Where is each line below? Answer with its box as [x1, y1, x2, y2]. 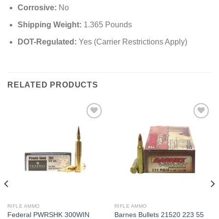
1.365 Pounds [81, 21, 132, 29]
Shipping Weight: [17, 21, 82, 29]
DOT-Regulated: [17, 37, 77, 46]
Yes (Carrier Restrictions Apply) [76, 37, 187, 46]
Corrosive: [17, 3, 57, 12]
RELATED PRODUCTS [7, 81, 98, 89]
